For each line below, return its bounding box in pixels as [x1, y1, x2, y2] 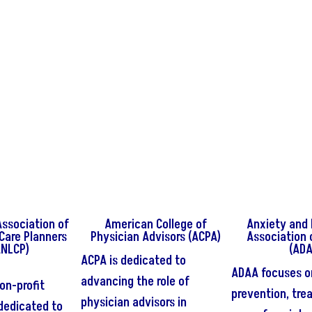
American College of [104, 216, 208, 234]
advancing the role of [81, 273, 190, 291]
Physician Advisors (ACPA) [91, 228, 221, 247]
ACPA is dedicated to [81, 252, 187, 270]
